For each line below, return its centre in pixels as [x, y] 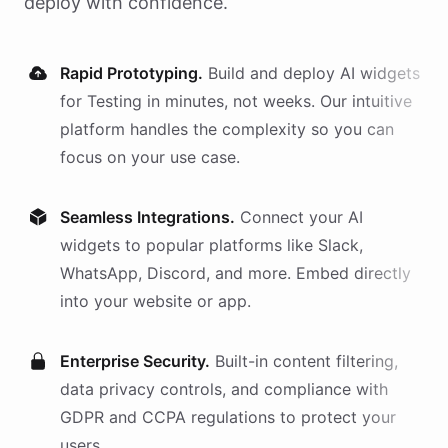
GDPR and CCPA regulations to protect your [228, 417]
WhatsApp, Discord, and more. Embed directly [235, 273]
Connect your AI [301, 217]
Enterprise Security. [135, 361]
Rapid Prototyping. [131, 73]
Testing [114, 101]
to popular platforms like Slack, [241, 245]
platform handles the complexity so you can [227, 129]
